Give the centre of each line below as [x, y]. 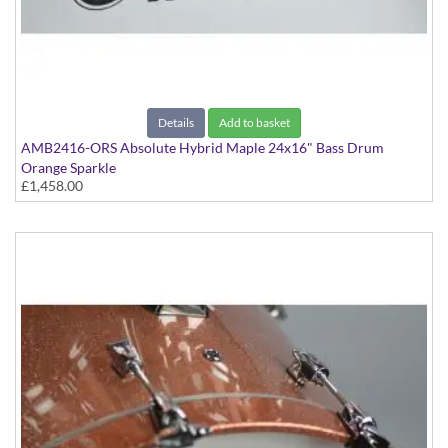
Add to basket [254, 123]
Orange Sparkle [68, 168]
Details [176, 123]
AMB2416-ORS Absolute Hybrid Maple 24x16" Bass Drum [202, 148]
